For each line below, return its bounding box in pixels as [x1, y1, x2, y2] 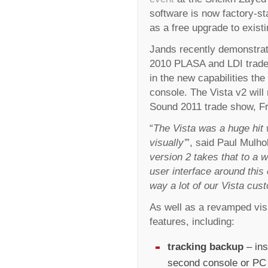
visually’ [150, 136, 186, 148]
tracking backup [167, 240, 243, 252]
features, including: [150, 215, 234, 227]
